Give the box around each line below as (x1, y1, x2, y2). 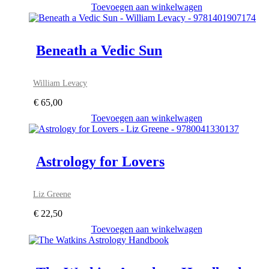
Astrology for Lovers (36, 154, 165, 170)
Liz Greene (33, 189, 71, 199)
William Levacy (33, 78, 88, 88)
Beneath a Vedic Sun (36, 43, 162, 59)
